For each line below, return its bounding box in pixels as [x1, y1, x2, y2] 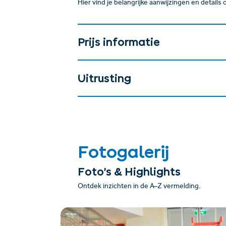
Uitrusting [77, 74, 131, 82]
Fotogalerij [77, 145, 169, 158]
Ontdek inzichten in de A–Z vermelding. [77, 183, 201, 190]
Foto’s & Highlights [77, 168, 181, 176]
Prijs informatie [77, 38, 160, 46]
